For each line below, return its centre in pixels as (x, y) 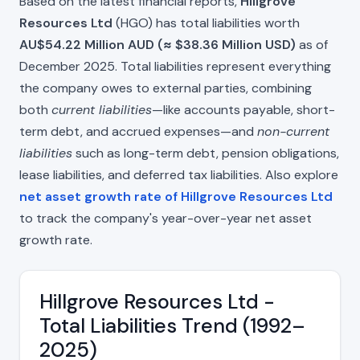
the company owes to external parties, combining (166, 88)
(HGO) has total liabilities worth (206, 22)
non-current (293, 131)
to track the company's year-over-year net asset (166, 218)
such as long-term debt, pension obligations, (206, 153)
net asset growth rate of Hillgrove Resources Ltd (176, 196)
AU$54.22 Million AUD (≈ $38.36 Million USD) (157, 44)
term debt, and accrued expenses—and (138, 131)
